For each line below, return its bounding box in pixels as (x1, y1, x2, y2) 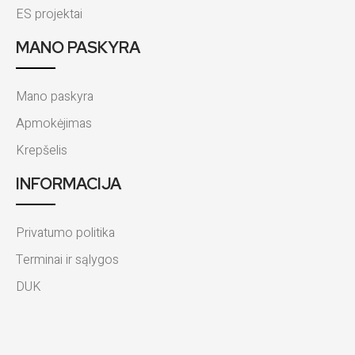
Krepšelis (16, 141, 67, 161)
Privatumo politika (16, 223, 115, 243)
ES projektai (16, 5, 82, 25)
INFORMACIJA (16, 174, 121, 195)
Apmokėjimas (16, 114, 92, 134)
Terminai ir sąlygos (16, 250, 119, 270)
